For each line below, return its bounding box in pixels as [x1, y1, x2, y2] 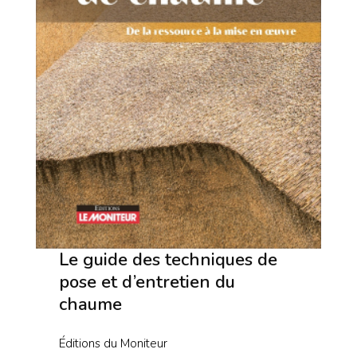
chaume [58, 292, 122, 316]
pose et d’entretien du [58, 269, 235, 294]
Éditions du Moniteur [58, 335, 167, 351]
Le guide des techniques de [58, 247, 277, 272]
